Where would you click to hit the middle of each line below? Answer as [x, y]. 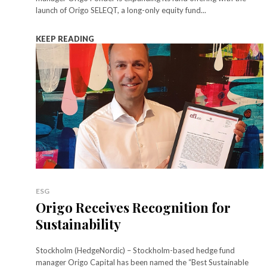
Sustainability [78, 224]
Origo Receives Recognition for [133, 208]
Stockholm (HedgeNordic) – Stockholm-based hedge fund [135, 251]
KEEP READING [65, 39]
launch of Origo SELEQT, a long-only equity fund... [121, 10]
